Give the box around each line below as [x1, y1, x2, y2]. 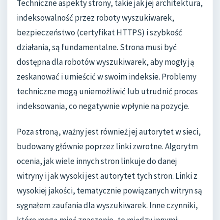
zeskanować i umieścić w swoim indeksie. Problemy [17, 71, 196, 82]
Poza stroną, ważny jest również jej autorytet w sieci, [17, 126, 201, 137]
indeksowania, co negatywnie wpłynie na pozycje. [17, 101, 190, 112]
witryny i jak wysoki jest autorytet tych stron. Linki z [17, 170, 197, 181]
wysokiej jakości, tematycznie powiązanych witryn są [17, 185, 202, 196]
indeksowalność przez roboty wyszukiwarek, [17, 12, 174, 24]
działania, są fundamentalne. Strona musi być [17, 42, 177, 53]
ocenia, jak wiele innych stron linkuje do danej [17, 155, 177, 166]
